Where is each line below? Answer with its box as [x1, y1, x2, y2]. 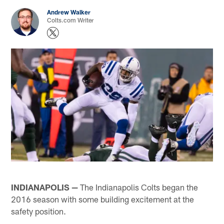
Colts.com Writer [47, 16, 94, 24]
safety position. [11, 205, 66, 216]
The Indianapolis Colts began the [78, 181, 198, 192]
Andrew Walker [47, 8, 91, 16]
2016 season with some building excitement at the [11, 193, 194, 204]
